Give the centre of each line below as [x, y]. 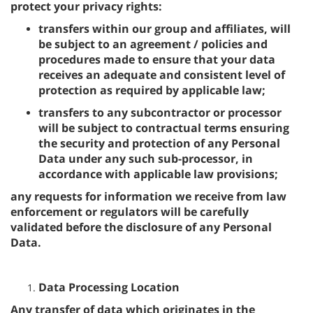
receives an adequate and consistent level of [162, 75]
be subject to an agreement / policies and [153, 44]
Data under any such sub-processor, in [146, 159]
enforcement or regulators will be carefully [130, 212]
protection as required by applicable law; [152, 90]
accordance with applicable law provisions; [158, 174]
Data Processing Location [109, 287]
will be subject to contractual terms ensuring [164, 128]
